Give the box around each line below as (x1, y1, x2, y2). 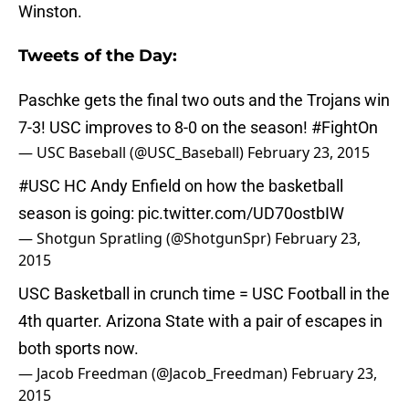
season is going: (18, 204, 138, 224)
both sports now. (18, 339, 139, 359)
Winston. (18, 2, 82, 22)
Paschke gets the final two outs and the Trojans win (18, 90, 390, 110)
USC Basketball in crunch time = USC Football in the (18, 284, 390, 304)
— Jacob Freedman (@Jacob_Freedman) (18, 363, 291, 384)
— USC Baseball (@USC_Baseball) (18, 142, 247, 163)
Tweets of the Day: (18, 46, 177, 67)
